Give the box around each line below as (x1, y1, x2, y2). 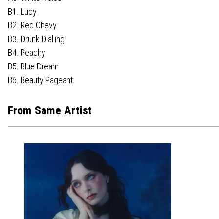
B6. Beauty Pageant (8, 74, 73, 85)
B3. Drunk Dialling (8, 33, 65, 44)
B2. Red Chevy (8, 20, 57, 30)
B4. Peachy (8, 47, 45, 58)
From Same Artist (8, 103, 92, 117)
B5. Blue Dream (8, 61, 59, 71)
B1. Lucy (8, 6, 37, 17)
